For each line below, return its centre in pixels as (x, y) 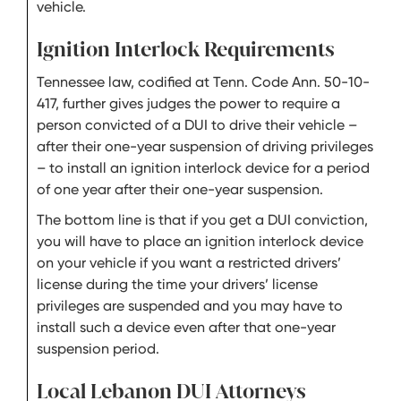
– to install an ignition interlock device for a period (203, 168)
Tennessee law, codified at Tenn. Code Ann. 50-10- (203, 82)
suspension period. (98, 349)
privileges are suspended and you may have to (190, 306)
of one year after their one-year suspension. (183, 189)
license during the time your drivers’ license (177, 284)
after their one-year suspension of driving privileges (205, 146)
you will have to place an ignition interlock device (200, 241)
